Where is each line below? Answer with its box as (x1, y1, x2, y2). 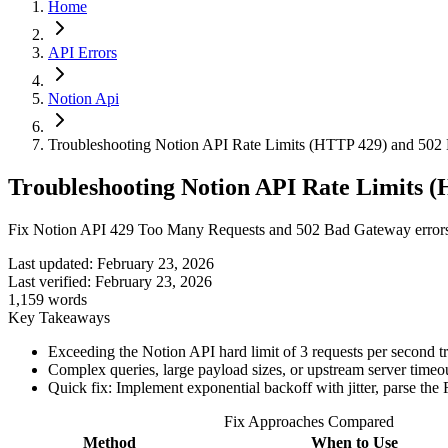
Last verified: (8, 272, 91, 290)
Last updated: (8, 254, 93, 272)
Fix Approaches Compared (224, 412, 394, 430)
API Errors (48, 44, 117, 61)
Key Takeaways (8, 308, 110, 326)
